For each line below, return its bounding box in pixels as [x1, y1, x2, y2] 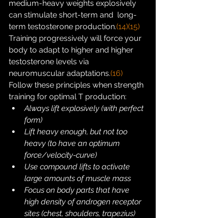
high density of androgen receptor [24, 197, 143, 206]
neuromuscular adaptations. [9, 69, 110, 78]
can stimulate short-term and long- [9, 10, 137, 19]
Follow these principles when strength [9, 80, 145, 90]
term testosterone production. [9, 22, 116, 31]
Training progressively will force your [9, 34, 144, 43]
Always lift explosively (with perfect [24, 104, 145, 113]
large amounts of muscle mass [24, 174, 131, 183]
